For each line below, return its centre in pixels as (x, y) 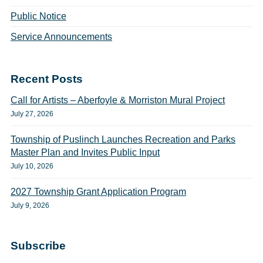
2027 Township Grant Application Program (98, 191)
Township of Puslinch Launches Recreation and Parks (123, 139)
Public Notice (38, 16)
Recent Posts (47, 79)
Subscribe (38, 245)
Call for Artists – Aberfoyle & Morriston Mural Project (118, 100)
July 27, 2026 (32, 114)
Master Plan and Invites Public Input (85, 152)
